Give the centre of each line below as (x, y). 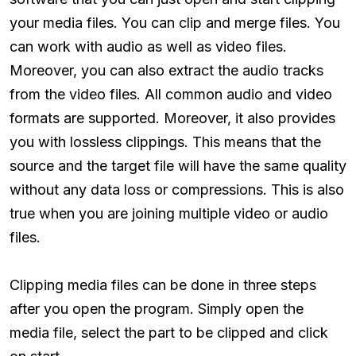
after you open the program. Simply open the (157, 308)
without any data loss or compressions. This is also (177, 189)
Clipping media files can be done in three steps (163, 284)
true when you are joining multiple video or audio (169, 213)
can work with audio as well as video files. (148, 46)
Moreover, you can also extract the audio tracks (166, 70)
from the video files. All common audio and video (171, 94)
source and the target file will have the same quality (178, 165)
